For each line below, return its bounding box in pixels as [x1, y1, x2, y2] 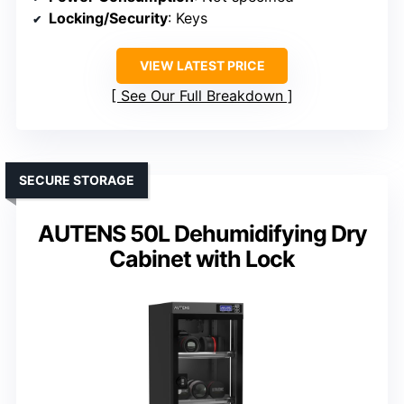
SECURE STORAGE [19, 171, 134, 188]
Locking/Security [49, 8, 168, 27]
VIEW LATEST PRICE [139, 57, 265, 73]
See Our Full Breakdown [121, 86, 283, 105]
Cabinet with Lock [109, 244, 295, 272]
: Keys [168, 8, 207, 27]
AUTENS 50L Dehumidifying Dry [37, 219, 367, 247]
